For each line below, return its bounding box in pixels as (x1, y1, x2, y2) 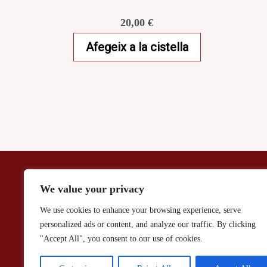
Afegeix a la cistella (85, 39, 188, 54)
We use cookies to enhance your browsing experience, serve (40, 206, 241, 215)
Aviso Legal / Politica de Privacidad (43, 179, 129, 187)
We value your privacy (40, 183, 144, 195)
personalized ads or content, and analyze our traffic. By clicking (40, 220, 256, 229)
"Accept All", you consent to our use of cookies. (40, 234, 203, 243)
